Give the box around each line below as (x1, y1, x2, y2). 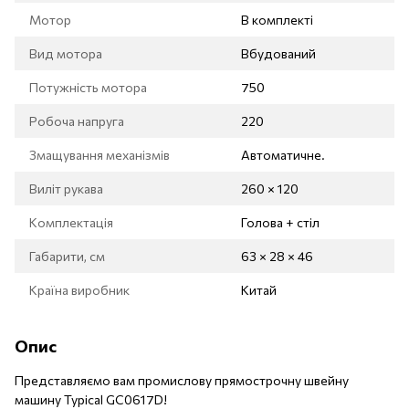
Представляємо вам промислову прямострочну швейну (15, 372, 349, 388)
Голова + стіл (241, 214, 320, 230)
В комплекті (241, 11, 313, 27)
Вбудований (241, 45, 316, 61)
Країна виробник (29, 281, 130, 298)
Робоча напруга (29, 112, 124, 129)
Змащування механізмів (29, 146, 170, 163)
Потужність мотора (29, 79, 147, 95)
